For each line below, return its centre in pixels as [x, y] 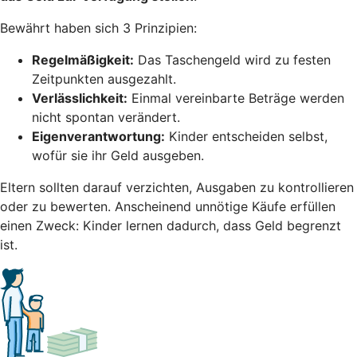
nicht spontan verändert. [106, 117]
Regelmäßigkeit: [83, 59]
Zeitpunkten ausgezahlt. [104, 78]
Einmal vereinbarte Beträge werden [236, 98]
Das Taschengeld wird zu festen [232, 59]
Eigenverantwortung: [98, 136]
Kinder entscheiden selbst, [246, 136]
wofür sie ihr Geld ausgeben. [118, 155]
